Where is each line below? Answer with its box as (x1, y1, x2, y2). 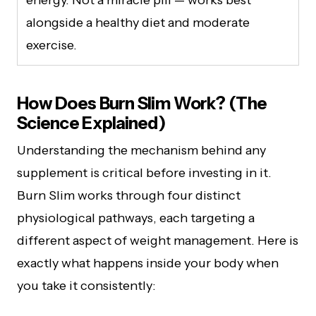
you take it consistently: (17, 277, 156, 293)
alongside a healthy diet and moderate (26, 14, 250, 30)
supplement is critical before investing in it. (17, 164, 272, 181)
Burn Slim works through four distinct (17, 187, 241, 203)
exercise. (26, 37, 77, 53)
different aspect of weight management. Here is (17, 232, 298, 248)
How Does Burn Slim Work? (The (17, 92, 267, 114)
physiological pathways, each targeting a (17, 209, 255, 226)
